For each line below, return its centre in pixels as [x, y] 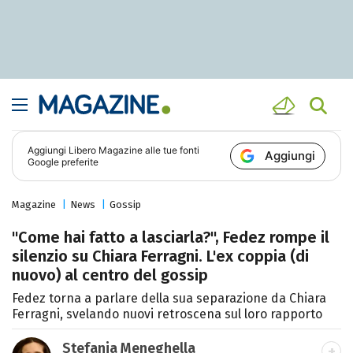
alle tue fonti [171, 150]
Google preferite [63, 162]
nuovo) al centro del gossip [110, 275]
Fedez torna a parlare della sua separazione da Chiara [169, 299]
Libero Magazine [106, 150]
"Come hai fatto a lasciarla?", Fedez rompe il [171, 238]
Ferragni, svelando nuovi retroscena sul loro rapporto [167, 314]
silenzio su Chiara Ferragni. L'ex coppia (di [160, 256]
